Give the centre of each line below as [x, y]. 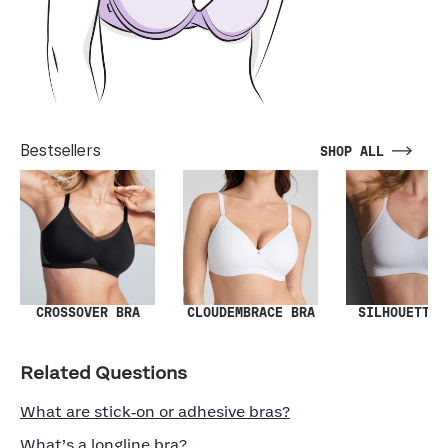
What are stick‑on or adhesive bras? [155, 412]
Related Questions [103, 374]
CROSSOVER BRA [87, 313]
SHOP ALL [352, 152]
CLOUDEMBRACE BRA [250, 313]
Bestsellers [60, 151]
